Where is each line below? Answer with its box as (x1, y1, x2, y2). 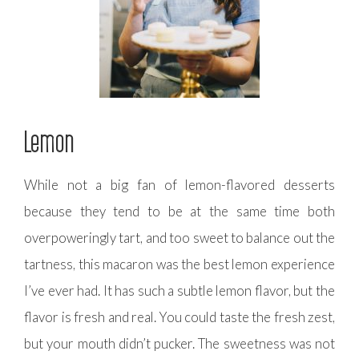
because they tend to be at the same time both (24, 203, 335, 220)
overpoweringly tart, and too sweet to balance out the (24, 229, 335, 247)
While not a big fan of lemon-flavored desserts (24, 176, 335, 194)
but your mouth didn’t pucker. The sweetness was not (24, 335, 335, 353)
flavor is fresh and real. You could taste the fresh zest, (24, 309, 335, 326)
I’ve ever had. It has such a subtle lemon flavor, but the (24, 282, 335, 300)
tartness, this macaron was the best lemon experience (24, 256, 335, 273)
